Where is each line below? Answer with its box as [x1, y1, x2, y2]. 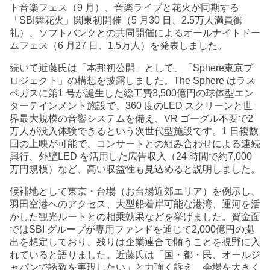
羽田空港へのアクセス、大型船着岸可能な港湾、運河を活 [10, 198, 260, 209]
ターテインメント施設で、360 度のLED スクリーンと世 [10, 100, 253, 111]
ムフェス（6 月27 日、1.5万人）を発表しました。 [10, 40, 227, 51]
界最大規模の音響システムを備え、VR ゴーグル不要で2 [10, 113, 253, 124]
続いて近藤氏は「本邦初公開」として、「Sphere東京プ [10, 62, 253, 73]
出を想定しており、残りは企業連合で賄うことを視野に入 [10, 236, 260, 247]
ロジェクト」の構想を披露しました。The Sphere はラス [10, 75, 256, 86]
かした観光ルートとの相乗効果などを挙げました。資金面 [10, 211, 260, 222]
